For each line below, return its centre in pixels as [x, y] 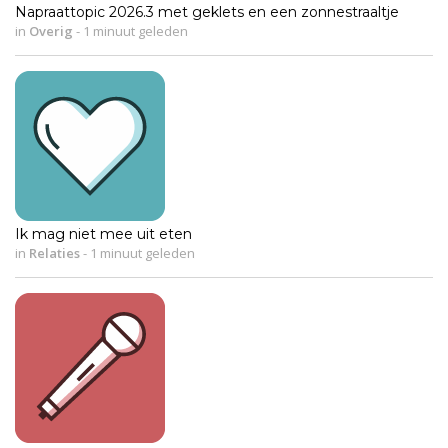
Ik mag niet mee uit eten [103, 233]
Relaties [54, 252]
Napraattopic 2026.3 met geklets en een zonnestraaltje [207, 11]
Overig [51, 30]
